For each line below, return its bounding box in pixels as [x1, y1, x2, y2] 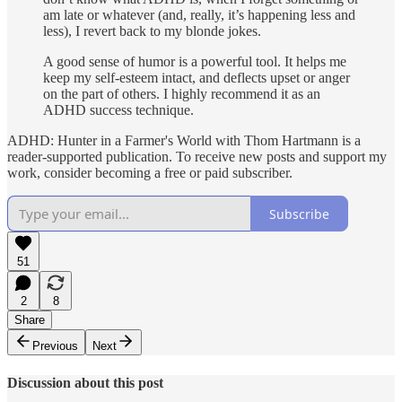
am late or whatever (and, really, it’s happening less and [43, 7, 355, 23]
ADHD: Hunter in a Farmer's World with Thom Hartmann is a [7, 133, 361, 149]
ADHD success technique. [43, 102, 194, 118]
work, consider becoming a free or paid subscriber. [7, 165, 293, 181]
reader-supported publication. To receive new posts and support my [7, 149, 387, 165]
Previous [32, 339, 78, 354]
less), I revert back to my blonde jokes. [43, 23, 261, 39]
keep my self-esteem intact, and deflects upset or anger [43, 70, 350, 86]
